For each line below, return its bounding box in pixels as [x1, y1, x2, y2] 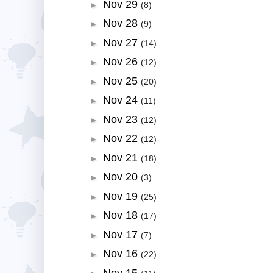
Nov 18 [102, 209, 141, 222]
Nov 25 [102, 74, 141, 87]
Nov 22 [102, 132, 141, 145]
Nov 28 [102, 17, 141, 30]
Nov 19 [102, 190, 141, 202]
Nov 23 [102, 113, 141, 126]
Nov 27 [102, 36, 141, 49]
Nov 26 [102, 55, 141, 68]
